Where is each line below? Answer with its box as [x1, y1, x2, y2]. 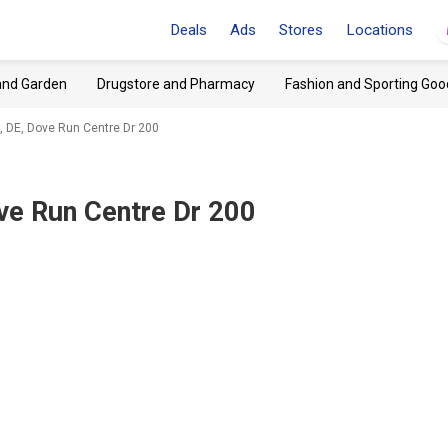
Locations [346, 21, 413, 39]
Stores [279, 21, 323, 39]
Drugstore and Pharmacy [97, 76, 255, 92]
